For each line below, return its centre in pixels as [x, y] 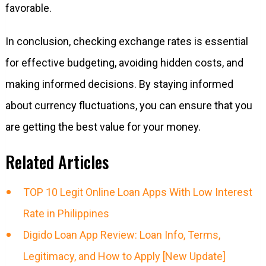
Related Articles [57, 161]
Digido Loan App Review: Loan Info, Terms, [121, 235]
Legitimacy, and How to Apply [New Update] [124, 256]
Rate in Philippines [66, 213]
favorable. [28, 8]
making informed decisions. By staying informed [119, 84]
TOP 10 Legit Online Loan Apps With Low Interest [137, 192]
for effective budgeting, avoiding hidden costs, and [124, 62]
